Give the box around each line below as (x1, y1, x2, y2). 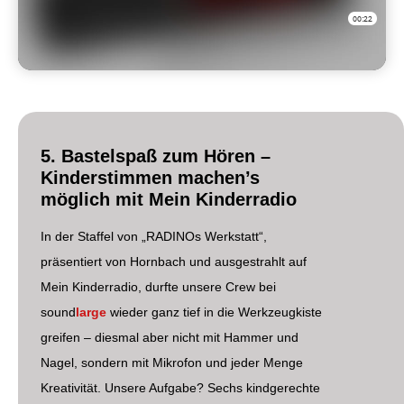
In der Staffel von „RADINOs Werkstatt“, (41, 228, 267, 243)
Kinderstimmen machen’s (41, 167, 260, 188)
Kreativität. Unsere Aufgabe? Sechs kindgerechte (41, 380, 320, 395)
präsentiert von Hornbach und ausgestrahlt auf (41, 253, 307, 269)
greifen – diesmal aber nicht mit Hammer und (41, 329, 298, 344)
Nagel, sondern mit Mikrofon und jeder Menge (41, 354, 303, 370)
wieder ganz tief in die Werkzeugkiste (106, 304, 322, 319)
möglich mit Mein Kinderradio (41, 188, 297, 209)
